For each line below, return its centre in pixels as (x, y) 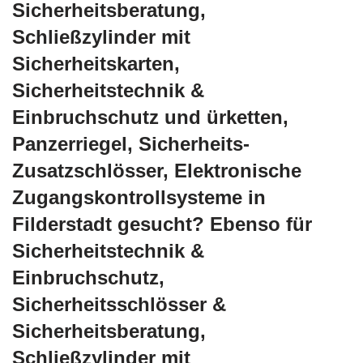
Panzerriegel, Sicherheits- (131, 144)
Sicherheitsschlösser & (119, 305)
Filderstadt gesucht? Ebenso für (162, 224)
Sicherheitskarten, (96, 64)
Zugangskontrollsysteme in (139, 198)
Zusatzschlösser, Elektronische (157, 171)
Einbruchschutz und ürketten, (150, 117)
